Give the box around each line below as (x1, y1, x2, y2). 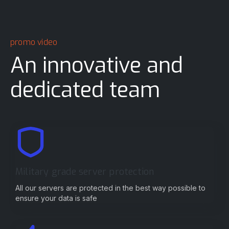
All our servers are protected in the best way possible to (15, 184, 205, 193)
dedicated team (10, 76, 160, 105)
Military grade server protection (15, 166, 154, 178)
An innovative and (10, 51, 183, 80)
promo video (10, 37, 58, 48)
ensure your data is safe (15, 194, 97, 203)
